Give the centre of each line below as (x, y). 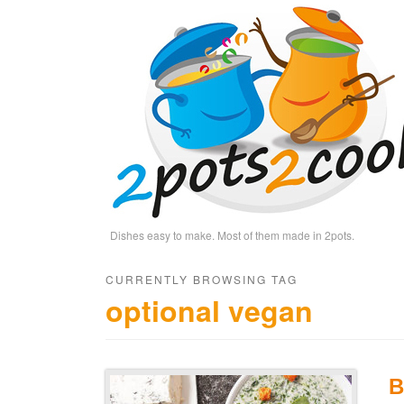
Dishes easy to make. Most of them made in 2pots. (233, 234)
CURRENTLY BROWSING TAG (202, 279)
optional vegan (209, 310)
